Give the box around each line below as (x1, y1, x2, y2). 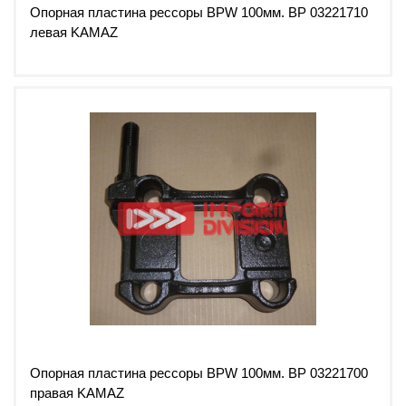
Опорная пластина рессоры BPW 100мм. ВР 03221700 (30, 365, 368, 382)
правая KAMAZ (30, 385, 124, 401)
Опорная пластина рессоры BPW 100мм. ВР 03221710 (30, 4, 368, 20)
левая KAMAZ (30, 24, 118, 40)
